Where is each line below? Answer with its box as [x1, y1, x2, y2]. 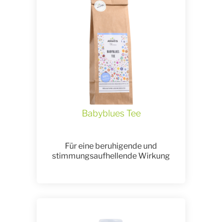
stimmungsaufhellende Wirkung [52, 151, 170, 161]
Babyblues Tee [81, 108, 141, 119]
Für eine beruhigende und [65, 141, 157, 151]
